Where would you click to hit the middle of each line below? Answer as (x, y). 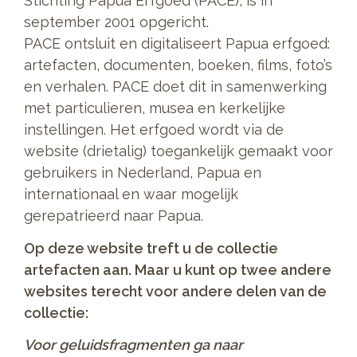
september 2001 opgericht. (118, 22)
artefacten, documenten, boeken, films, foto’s (178, 65)
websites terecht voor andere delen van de (175, 291)
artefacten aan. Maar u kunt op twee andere (178, 269)
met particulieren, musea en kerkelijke (155, 108)
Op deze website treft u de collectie (151, 248)
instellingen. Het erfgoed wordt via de (154, 130)
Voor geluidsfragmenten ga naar (133, 345)
